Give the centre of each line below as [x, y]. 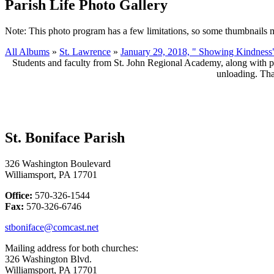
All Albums [27, 51]
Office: [19, 195]
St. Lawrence [85, 51]
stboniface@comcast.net [52, 227]
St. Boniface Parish [65, 137]
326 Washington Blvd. [48, 259]
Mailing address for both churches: [73, 248]
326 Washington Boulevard [58, 163]
